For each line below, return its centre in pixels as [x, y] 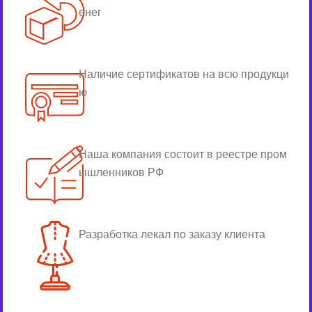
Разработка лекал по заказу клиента [172, 235]
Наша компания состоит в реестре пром [183, 155]
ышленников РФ [121, 173]
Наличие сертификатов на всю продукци [184, 75]
